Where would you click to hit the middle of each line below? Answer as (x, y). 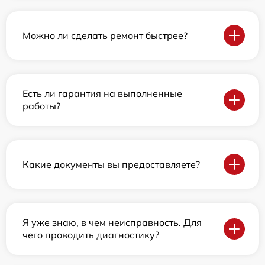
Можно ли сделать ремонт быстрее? (105, 35)
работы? (41, 106)
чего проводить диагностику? (91, 235)
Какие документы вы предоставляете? (111, 164)
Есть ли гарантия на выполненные (102, 93)
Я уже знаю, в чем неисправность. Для (112, 222)
